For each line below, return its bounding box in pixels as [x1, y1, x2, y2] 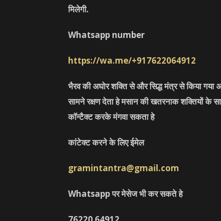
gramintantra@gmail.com [68, 162, 179, 174]
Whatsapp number [68, 29, 145, 40]
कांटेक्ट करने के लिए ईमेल [68, 137, 144, 148]
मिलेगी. [68, 3, 89, 15]
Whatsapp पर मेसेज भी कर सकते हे [68, 188, 183, 199]
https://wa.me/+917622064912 [68, 55, 196, 66]
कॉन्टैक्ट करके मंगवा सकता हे [68, 111, 154, 122]
